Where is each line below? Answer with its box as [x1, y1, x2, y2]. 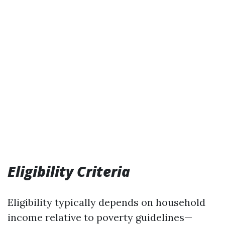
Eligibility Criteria [8, 162, 130, 181]
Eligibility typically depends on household [8, 196, 205, 208]
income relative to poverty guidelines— [8, 211, 192, 223]
